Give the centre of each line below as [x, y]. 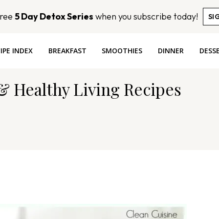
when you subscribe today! [145, 16]
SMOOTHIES [122, 51]
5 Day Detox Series [54, 16]
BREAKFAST [67, 51]
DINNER [171, 51]
